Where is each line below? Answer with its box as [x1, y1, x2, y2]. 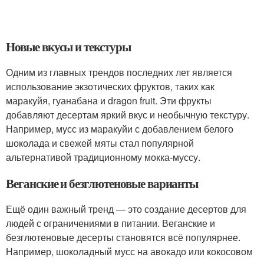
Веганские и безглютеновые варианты [6, 174, 199, 192]
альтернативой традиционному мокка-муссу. [6, 150, 200, 164]
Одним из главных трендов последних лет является [6, 65, 232, 79]
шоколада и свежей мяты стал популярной [6, 136, 194, 150]
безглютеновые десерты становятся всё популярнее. [6, 230, 240, 244]
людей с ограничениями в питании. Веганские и [6, 216, 215, 230]
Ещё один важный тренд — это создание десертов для [6, 202, 246, 216]
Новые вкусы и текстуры [6, 38, 131, 55]
